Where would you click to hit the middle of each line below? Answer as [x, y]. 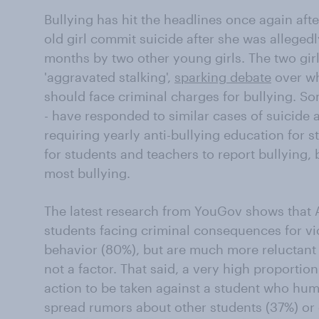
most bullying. [87, 173]
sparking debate [223, 77]
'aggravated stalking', [109, 77]
